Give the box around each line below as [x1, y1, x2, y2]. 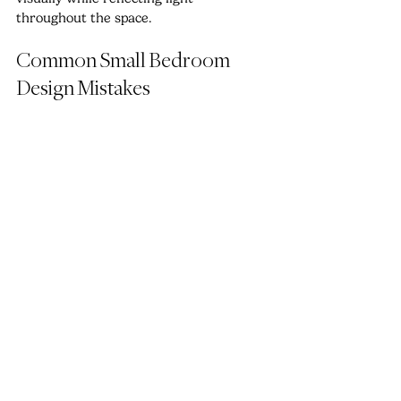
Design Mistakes [16, 78, 150, 101]
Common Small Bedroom [16, 50, 233, 73]
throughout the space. [16, 10, 151, 27]
